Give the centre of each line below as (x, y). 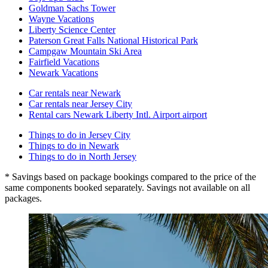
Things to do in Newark (74, 145)
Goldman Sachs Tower (72, 8)
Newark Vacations (63, 72)
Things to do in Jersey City (80, 135)
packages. (23, 198)
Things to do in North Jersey (83, 156)
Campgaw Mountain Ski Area (85, 51)
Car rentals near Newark (75, 93)
